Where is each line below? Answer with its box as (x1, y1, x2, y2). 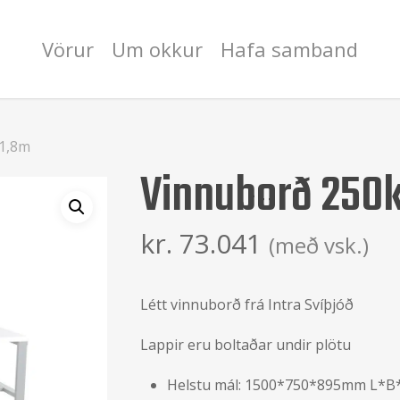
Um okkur (112, 36, 203, 62)
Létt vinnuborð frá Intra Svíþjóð (139, 295, 354, 314)
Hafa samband (221, 36, 358, 62)
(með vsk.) (268, 230, 369, 260)
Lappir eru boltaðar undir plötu (139, 335, 351, 354)
